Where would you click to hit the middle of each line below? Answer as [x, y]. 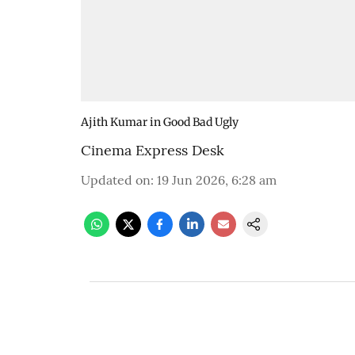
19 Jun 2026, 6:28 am [217, 180]
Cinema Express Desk [153, 150]
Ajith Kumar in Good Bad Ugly [160, 122]
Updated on [116, 180]
